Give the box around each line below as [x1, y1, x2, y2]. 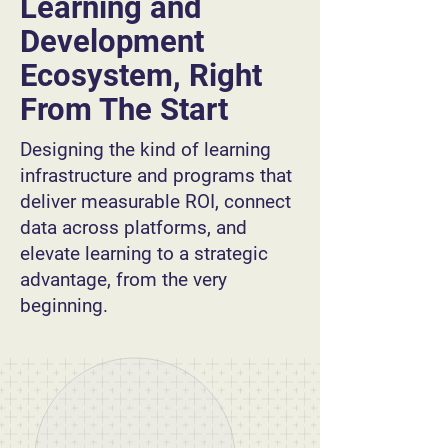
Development [20, 23, 204, 60]
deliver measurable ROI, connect [20, 190, 291, 213]
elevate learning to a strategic [20, 242, 268, 265]
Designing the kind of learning [20, 138, 271, 161]
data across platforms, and [20, 216, 247, 239]
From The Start [20, 91, 228, 128]
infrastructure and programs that [20, 164, 292, 187]
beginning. [20, 294, 108, 317]
